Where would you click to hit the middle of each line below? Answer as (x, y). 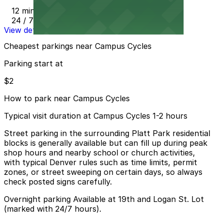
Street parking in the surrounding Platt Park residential (107, 133)
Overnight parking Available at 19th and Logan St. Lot (104, 199)
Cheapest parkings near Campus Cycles (78, 46)
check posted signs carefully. (58, 182)
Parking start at (33, 64)
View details (26, 30)
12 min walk (33, 10)
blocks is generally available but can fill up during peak (106, 143)
